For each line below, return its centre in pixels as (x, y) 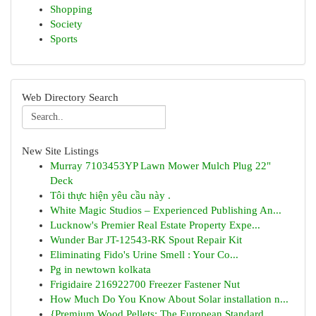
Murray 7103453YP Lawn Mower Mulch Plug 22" (160, 166)
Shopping (71, 9)
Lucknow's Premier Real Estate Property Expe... (155, 225)
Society (66, 24)
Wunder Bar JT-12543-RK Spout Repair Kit (146, 240)
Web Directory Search (70, 97)
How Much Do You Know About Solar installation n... (169, 299)
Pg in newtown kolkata (101, 269)
